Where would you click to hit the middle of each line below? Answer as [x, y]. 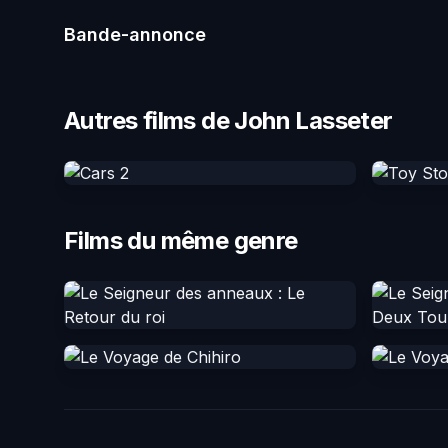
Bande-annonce [135, 35]
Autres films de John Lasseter [228, 121]
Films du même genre [181, 241]
